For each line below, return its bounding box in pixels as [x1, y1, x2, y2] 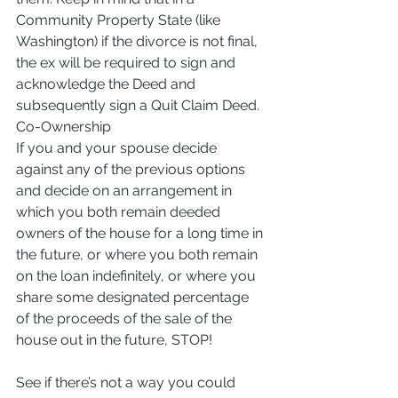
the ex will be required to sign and [16, 53, 239, 71]
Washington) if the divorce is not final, [16, 32, 261, 50]
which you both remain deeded [16, 203, 224, 220]
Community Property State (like [16, 11, 224, 28]
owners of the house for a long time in [16, 224, 267, 242]
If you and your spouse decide [16, 139, 220, 156]
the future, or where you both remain [16, 245, 261, 263]
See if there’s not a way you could [16, 373, 239, 391]
